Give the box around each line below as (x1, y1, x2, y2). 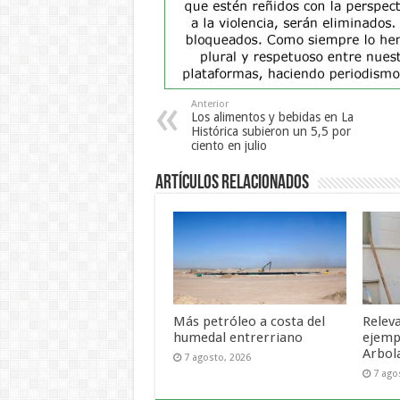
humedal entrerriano (172, 329, 303, 346)
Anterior (190, 98, 229, 111)
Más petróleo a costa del (172, 312, 325, 329)
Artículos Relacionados (154, 173, 309, 195)
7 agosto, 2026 (183, 351, 251, 363)
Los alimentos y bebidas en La (190, 110, 354, 125)
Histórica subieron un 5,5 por (190, 124, 351, 139)
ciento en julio (190, 138, 267, 154)
